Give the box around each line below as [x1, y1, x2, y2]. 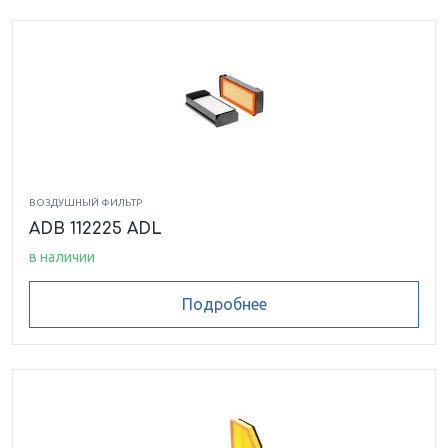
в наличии [29, 249, 95, 266]
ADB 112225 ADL [29, 220, 162, 239]
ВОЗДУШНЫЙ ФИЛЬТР [29, 197, 142, 209]
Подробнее [181, 295, 267, 314]
